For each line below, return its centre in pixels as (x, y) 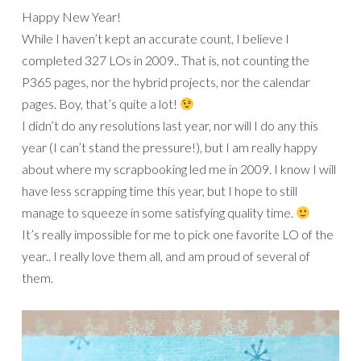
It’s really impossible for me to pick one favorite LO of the (178, 234)
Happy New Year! (71, 17)
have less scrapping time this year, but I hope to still (160, 191)
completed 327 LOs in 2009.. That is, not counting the (166, 60)
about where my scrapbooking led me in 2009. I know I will (179, 169)
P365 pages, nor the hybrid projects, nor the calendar (166, 82)
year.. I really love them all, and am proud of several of (166, 256)
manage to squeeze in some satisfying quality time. (159, 213)
